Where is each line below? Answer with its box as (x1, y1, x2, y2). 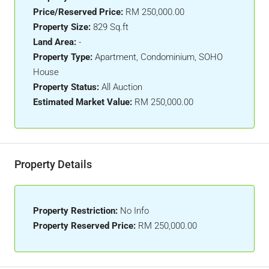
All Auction (101, 82, 142, 92)
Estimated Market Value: (33, 97, 132, 107)
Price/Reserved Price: (33, 7, 123, 17)
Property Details (14, 158, 92, 171)
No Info (120, 205, 149, 216)
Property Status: (33, 82, 99, 92)
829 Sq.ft (93, 22, 128, 32)
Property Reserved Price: (33, 220, 136, 231)
